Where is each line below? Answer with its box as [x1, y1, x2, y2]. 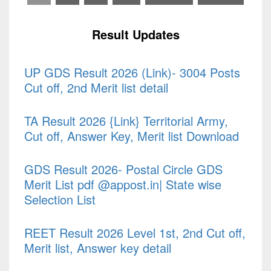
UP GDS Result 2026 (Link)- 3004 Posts [24, 64, 240, 82]
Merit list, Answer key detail [24, 239, 171, 257]
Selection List [24, 191, 96, 209]
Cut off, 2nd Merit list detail [24, 79, 168, 97]
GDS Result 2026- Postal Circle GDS [24, 160, 223, 178]
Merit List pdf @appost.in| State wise [24, 175, 221, 194]
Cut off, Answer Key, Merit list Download [24, 127, 239, 145]
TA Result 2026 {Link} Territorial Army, [24, 112, 228, 130]
